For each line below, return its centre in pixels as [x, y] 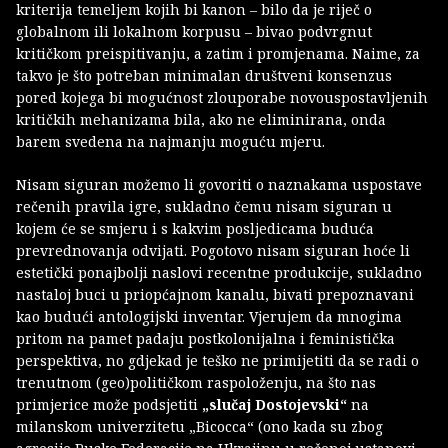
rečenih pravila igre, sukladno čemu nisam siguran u [204, 206]
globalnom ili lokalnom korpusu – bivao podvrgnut [194, 31]
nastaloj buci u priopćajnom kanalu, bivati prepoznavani [215, 294]
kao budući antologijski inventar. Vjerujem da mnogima [209, 316]
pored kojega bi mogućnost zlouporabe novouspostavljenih [222, 97]
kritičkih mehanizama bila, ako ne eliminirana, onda [201, 119]
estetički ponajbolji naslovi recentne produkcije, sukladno [219, 272]
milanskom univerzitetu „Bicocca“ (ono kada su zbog [199, 426]
